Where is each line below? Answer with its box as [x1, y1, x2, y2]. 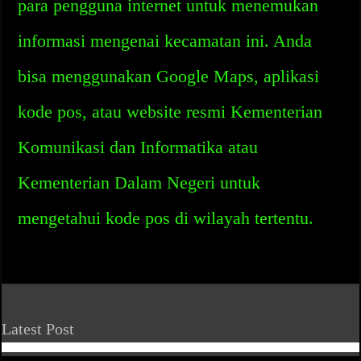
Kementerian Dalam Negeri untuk [18, 172, 261, 193]
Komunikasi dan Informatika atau [18, 137, 259, 157]
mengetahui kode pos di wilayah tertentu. [18, 208, 314, 228]
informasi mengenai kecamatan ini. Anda [18, 31, 313, 51]
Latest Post [2, 320, 75, 338]
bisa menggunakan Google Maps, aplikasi [18, 66, 320, 86]
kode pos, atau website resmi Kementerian [18, 102, 323, 122]
